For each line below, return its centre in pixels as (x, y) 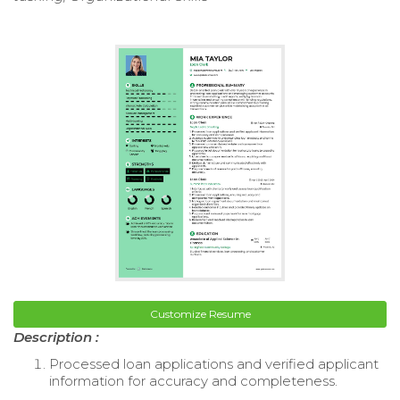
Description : (56, 337)
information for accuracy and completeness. (193, 381)
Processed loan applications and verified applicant (214, 364)
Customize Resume (200, 314)
